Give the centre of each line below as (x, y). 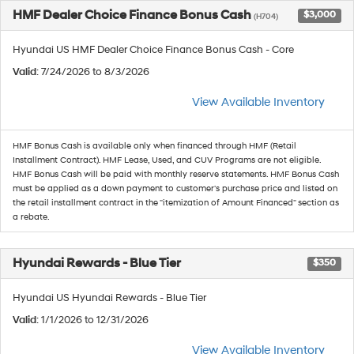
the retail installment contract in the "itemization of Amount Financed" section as (176, 203)
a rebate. (31, 217)
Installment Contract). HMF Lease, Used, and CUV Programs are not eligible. (167, 160)
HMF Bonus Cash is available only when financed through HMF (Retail (154, 146)
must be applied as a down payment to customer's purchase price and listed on (175, 188)
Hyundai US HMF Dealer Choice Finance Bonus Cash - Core (153, 50)
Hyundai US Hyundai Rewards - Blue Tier (109, 298)
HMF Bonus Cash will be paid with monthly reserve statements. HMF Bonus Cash (176, 174)
